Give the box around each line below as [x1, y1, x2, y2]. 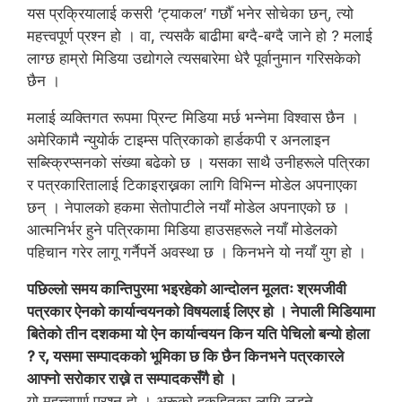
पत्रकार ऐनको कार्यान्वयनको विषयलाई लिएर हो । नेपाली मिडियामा [27, 302, 375, 320]
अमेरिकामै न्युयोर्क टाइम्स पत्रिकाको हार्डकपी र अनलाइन [27, 131, 330, 149]
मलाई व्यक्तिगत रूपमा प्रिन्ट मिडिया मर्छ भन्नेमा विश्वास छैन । [27, 109, 359, 127]
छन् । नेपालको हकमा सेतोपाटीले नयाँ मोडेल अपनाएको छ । [27, 198, 350, 216]
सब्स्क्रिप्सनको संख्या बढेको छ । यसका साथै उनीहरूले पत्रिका [27, 153, 370, 171]
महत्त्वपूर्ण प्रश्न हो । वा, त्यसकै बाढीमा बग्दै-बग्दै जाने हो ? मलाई [27, 27, 372, 45]
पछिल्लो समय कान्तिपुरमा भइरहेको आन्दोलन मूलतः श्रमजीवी [27, 280, 346, 298]
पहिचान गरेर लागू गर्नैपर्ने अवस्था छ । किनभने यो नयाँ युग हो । [27, 243, 366, 261]
